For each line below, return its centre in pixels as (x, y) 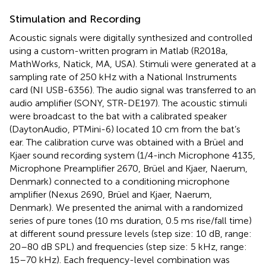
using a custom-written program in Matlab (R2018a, (119, 50)
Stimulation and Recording (75, 19)
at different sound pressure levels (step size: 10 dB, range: (131, 233)
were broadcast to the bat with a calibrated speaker (118, 116)
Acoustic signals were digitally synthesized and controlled (131, 37)
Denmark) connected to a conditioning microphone (120, 181)
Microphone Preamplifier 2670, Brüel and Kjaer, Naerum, (129, 168)
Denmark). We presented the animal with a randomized (126, 207)
